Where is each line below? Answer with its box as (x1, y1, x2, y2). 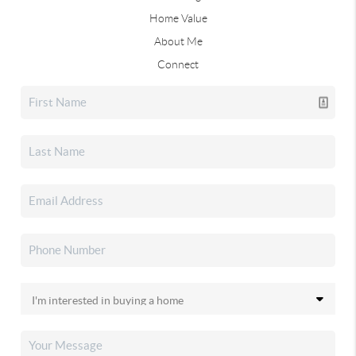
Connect (157, 57, 199, 71)
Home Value (149, 11, 207, 25)
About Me (153, 34, 203, 48)
